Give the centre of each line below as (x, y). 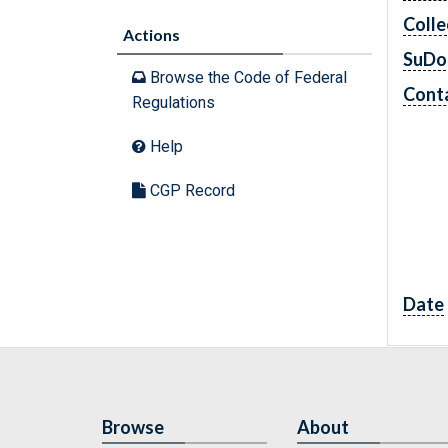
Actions (151, 34)
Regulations (173, 102)
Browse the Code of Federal (246, 77)
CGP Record (190, 190)
